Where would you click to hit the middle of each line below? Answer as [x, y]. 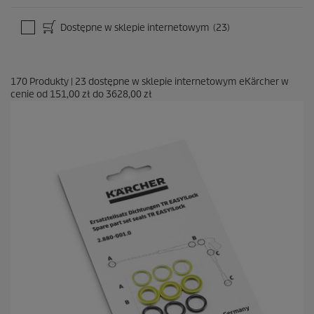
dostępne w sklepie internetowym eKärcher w [187, 81]
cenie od [30, 94]
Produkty [49, 81]
